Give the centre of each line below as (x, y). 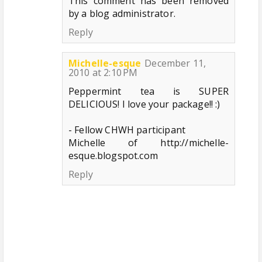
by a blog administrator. (122, 13)
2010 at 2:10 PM (103, 72)
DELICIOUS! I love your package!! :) (144, 104)
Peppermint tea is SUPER (149, 91)
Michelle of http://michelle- (149, 142)
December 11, (175, 63)
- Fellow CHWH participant (127, 130)
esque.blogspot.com (113, 155)
